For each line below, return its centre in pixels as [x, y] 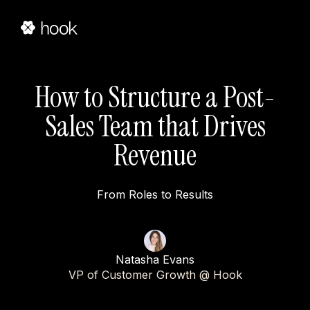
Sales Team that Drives [155, 126]
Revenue [155, 155]
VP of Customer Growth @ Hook [155, 275]
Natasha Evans [155, 259]
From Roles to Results [155, 194]
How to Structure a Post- [155, 97]
